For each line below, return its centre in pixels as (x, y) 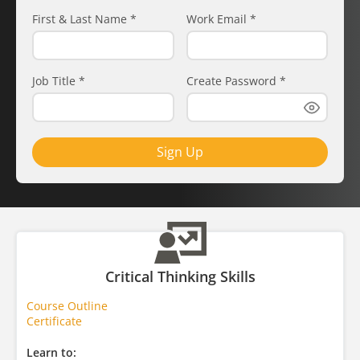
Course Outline (67, 306)
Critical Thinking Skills (180, 276)
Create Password (233, 81)
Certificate (54, 321)
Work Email (218, 19)
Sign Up (180, 152)
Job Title (55, 81)
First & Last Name (81, 19)
